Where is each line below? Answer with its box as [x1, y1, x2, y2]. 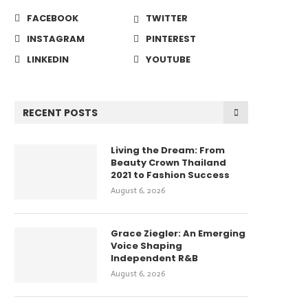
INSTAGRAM [27, 32, 85, 45]
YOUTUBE [146, 53, 191, 66]
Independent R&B [111, 252, 198, 265]
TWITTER [146, 12, 188, 25]
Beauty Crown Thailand [111, 156, 226, 169]
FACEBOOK [27, 12, 78, 25]
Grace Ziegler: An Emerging [111, 227, 245, 240]
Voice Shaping [111, 239, 182, 252]
